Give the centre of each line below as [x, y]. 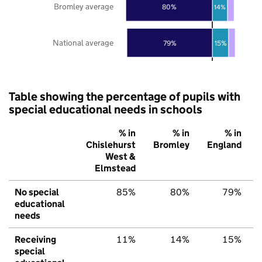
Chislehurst [111, 144]
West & [120, 156]
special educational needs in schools [106, 109]
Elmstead [115, 168]
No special [37, 192]
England [224, 144]
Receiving [35, 239]
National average [83, 42]
